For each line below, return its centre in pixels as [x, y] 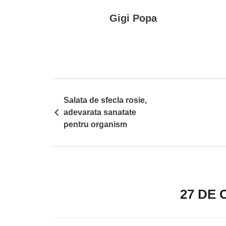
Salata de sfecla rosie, [105, 100]
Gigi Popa [133, 18]
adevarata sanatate [100, 112]
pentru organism [95, 124]
